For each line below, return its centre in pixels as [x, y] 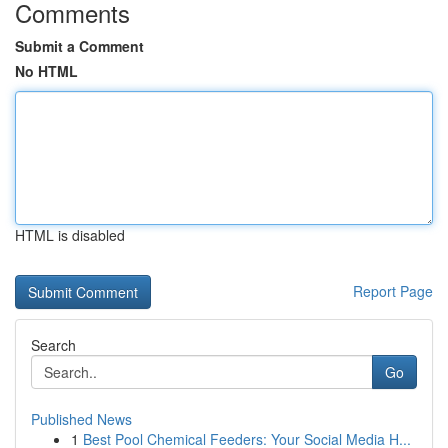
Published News [81, 419]
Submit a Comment [79, 46]
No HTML [46, 71]
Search [53, 345]
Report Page [393, 291]
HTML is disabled [70, 235]
